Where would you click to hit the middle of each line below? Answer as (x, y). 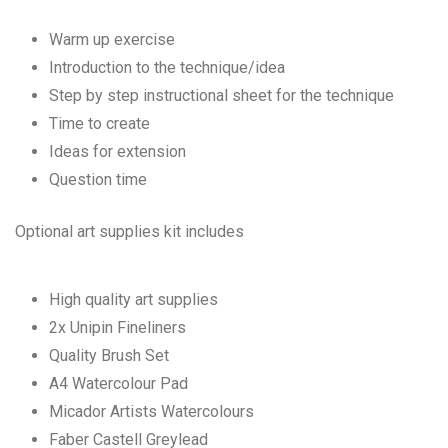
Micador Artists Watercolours (151, 411)
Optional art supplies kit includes (129, 231)
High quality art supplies (133, 299)
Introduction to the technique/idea (167, 67)
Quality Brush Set (109, 355)
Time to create (99, 123)
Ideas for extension (117, 151)
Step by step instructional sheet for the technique (221, 95)
